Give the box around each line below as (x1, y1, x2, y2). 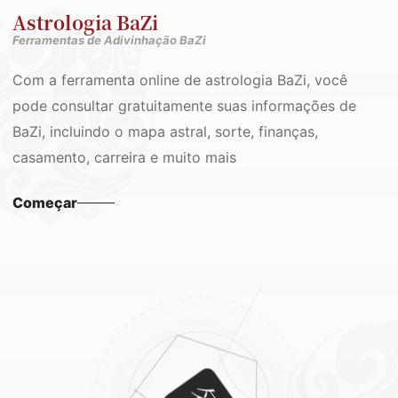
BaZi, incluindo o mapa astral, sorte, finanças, (12, 123, 318, 140)
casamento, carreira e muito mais (12, 148, 236, 166)
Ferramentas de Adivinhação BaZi (12, 33, 206, 47)
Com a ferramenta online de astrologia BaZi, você (12, 71, 347, 89)
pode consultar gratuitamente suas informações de (12, 97, 356, 115)
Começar (12, 194, 77, 211)
